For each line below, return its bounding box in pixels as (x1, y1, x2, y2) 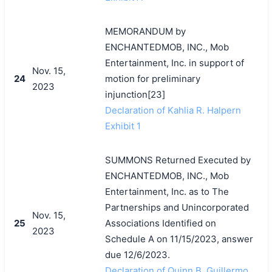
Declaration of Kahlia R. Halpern (104, 104, 241, 116)
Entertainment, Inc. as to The (104, 185, 229, 197)
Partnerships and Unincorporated (104, 201, 249, 213)
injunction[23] (104, 88, 165, 100)
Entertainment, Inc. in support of (104, 56, 244, 69)
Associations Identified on (104, 217, 216, 229)
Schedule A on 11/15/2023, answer (104, 233, 253, 245)
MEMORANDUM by (104, 25, 186, 37)
